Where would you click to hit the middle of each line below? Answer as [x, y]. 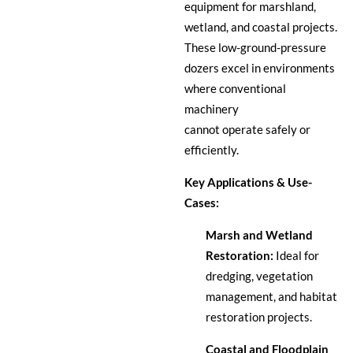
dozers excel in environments [259, 68]
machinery [211, 109]
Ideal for [296, 256]
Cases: [201, 203]
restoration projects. [258, 317]
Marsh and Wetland [259, 235]
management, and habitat [271, 297]
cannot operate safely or [247, 130]
